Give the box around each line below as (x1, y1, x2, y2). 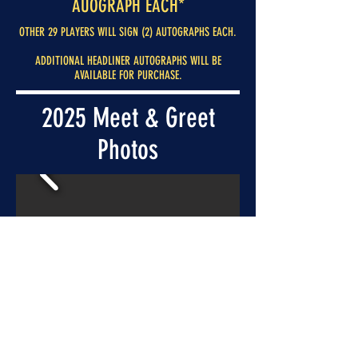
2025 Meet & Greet (41, 101, 215, 134)
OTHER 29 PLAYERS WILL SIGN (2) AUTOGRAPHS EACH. (19, 25, 237, 39)
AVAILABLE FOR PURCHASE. (74, 68, 182, 82)
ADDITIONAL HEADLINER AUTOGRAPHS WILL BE (34, 54, 221, 68)
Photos (97, 133, 158, 166)
